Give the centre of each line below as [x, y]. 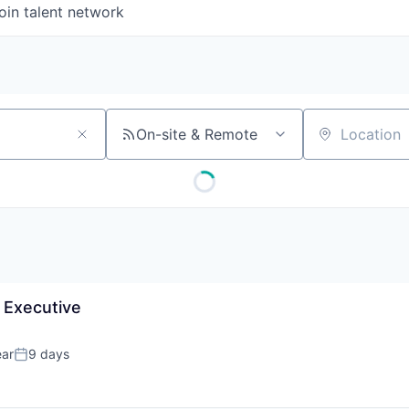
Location [332, 142]
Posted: [39, 362]
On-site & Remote [197, 134]
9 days [49, 354]
